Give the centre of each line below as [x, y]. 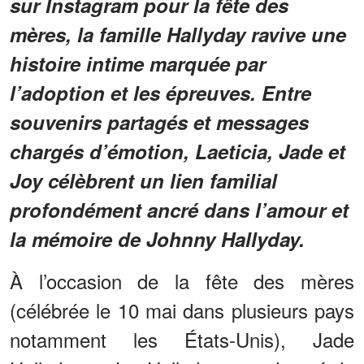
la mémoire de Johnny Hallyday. [157, 239]
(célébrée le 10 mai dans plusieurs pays [182, 310]
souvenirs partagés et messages [159, 122]
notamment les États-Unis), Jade [182, 340]
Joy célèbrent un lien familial [143, 181]
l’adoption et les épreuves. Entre [160, 93]
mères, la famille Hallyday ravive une [178, 35]
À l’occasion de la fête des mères [182, 281]
